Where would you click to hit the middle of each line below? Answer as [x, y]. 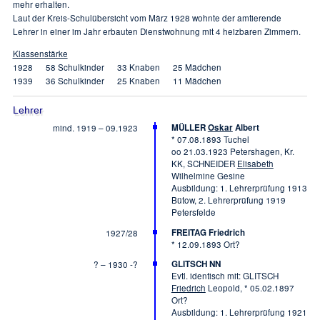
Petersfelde [193, 212]
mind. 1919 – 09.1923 [96, 128]
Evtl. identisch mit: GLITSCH [225, 276]
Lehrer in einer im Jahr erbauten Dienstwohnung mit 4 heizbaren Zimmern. [156, 31]
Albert [246, 128]
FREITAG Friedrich [208, 232]
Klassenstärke [40, 53]
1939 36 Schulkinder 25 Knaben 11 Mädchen [117, 80]
